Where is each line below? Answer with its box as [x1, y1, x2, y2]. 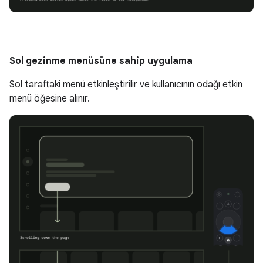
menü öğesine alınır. [9, 93, 90, 105]
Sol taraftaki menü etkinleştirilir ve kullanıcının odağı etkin [9, 79, 242, 91]
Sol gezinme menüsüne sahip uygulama [9, 55, 193, 68]
